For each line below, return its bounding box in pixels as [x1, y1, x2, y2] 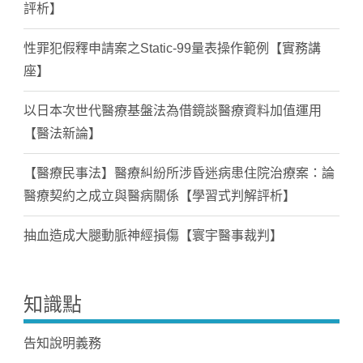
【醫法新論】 [23, 126, 101, 140]
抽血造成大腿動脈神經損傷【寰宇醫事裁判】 [23, 228, 283, 242]
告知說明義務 [23, 336, 101, 350]
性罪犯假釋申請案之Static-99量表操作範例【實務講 [23, 41, 321, 55]
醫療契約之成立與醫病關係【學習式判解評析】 [23, 189, 296, 203]
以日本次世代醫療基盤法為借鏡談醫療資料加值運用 [23, 104, 322, 117]
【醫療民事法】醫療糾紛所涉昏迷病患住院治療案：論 [23, 166, 335, 180]
